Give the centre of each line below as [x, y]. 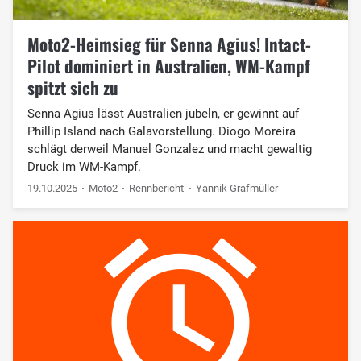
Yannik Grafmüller [237, 188]
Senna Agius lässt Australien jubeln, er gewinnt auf [163, 113]
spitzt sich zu [73, 87]
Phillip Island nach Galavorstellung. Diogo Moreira [161, 131]
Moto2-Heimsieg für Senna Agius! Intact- [169, 44]
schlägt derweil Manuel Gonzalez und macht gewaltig [169, 149]
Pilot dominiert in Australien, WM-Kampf [168, 65]
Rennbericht [157, 188]
